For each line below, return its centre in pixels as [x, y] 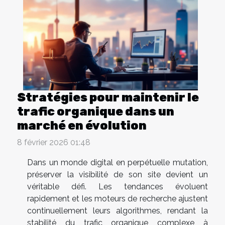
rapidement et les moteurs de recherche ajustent [118, 198]
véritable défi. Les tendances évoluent [118, 186]
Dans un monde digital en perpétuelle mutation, [118, 162]
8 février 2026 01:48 [54, 142]
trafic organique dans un [96, 111]
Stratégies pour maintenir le [108, 97]
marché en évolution [82, 125]
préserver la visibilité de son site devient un [118, 174]
